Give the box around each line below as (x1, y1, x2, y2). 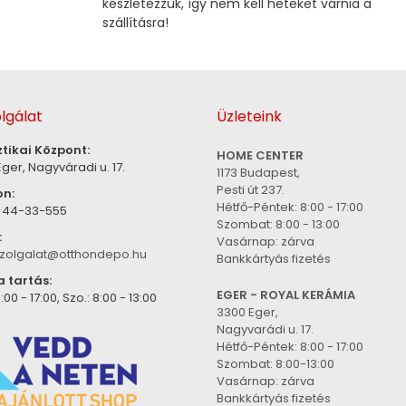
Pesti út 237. (217, 180, 285, 198)
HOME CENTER (217, 146, 304, 164)
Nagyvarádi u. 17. (217, 320, 314, 338)
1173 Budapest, (217, 163, 300, 181)
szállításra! (101, 14, 169, 33)
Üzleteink (217, 106, 282, 128)
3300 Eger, (217, 303, 278, 321)
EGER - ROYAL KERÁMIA (217, 285, 355, 304)
